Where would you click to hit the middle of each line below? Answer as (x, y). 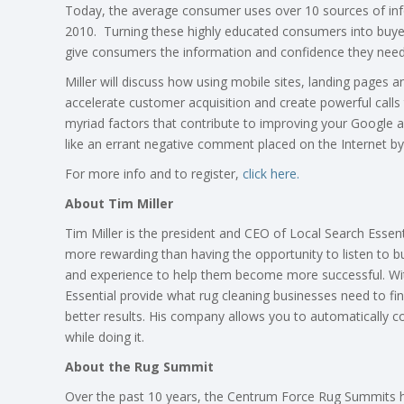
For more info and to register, (154, 173)
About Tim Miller (119, 203)
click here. (271, 173)
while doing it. (105, 336)
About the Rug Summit (139, 366)
